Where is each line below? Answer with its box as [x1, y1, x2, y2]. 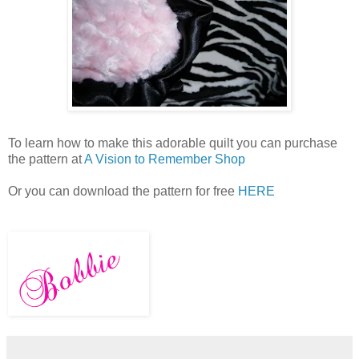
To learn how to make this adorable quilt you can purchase [8, 136, 337, 151]
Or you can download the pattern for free [8, 184, 238, 199]
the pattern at [8, 152, 84, 167]
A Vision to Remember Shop [84, 152, 245, 167]
